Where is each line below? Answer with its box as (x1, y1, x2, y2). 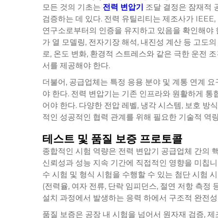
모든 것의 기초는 (42, 2, 103, 12)
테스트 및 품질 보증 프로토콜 (42, 132, 182, 145)
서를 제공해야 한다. (42, 61, 110, 70)
